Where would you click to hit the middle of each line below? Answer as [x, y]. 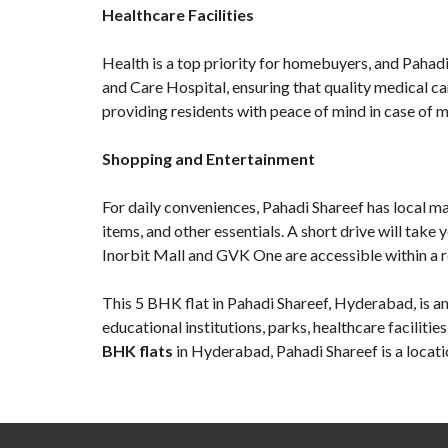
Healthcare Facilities [178, 14]
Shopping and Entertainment [208, 158]
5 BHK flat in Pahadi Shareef [231, 302]
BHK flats [137, 350]
